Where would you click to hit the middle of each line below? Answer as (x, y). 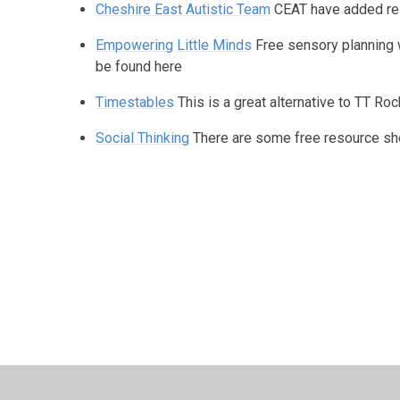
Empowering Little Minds (174, 45)
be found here (139, 66)
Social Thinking (143, 137)
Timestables (135, 102)
